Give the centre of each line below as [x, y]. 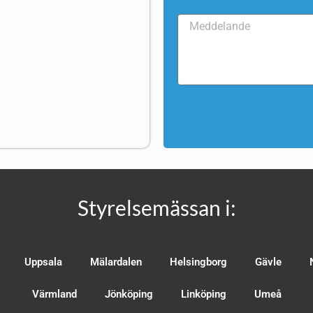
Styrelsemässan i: [156, 208]
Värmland [54, 294]
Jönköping [129, 294]
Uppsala [43, 262]
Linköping [203, 294]
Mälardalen [116, 262]
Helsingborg [198, 262]
